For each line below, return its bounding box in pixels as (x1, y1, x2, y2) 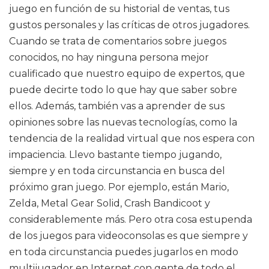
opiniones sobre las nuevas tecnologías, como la (9, 116, 237, 128)
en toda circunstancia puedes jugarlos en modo (9, 246, 238, 258)
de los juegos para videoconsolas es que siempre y (9, 230, 248, 241)
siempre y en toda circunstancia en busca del (9, 165, 225, 177)
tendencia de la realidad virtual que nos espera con (9, 133, 255, 144)
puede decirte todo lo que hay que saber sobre (9, 84, 237, 95)
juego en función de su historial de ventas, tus (9, 3, 229, 14)
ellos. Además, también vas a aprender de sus (9, 100, 225, 112)
